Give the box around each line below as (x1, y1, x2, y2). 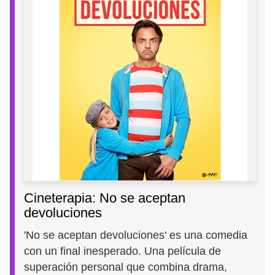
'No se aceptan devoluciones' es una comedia (24, 229, 248, 242)
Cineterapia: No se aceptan (24, 190, 186, 206)
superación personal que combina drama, (24, 261, 228, 274)
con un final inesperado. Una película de (24, 245, 222, 258)
